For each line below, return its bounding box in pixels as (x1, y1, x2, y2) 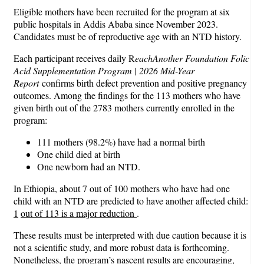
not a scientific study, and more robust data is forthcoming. (14, 241, 229, 254)
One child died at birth (37, 148, 120, 161)
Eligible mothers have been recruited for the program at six (14, 5, 230, 18)
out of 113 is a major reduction (21, 207, 137, 220)
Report (14, 77, 42, 90)
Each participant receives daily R (14, 52, 135, 65)
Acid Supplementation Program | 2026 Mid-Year (14, 64, 194, 77)
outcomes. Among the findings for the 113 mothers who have (14, 89, 240, 102)
